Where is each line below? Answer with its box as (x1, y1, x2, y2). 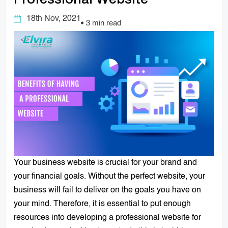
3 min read (86, 19, 122, 27)
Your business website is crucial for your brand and (14, 158, 197, 167)
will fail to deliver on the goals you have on (46, 186, 202, 194)
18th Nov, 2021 (26, 15, 81, 23)
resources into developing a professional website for (14, 213, 202, 222)
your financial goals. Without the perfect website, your (14, 172, 206, 181)
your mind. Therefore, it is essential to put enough (14, 199, 191, 208)
